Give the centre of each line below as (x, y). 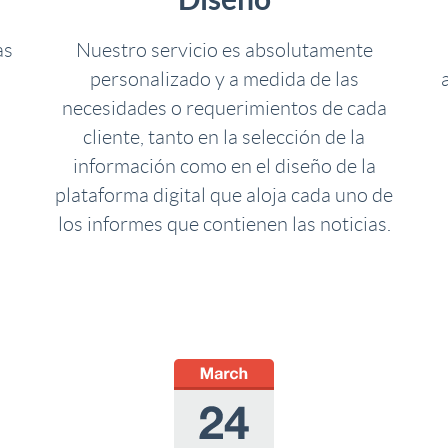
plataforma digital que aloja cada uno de (224, 195)
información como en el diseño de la (224, 166)
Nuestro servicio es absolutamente (224, 50)
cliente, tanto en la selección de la (224, 137)
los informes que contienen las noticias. (224, 224)
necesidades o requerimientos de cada (224, 108)
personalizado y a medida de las (224, 79)
